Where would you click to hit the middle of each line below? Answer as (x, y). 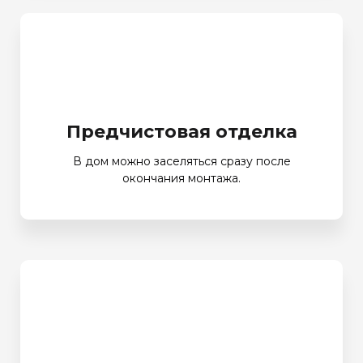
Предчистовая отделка (181, 131)
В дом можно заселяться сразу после (181, 161)
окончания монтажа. (181, 178)
